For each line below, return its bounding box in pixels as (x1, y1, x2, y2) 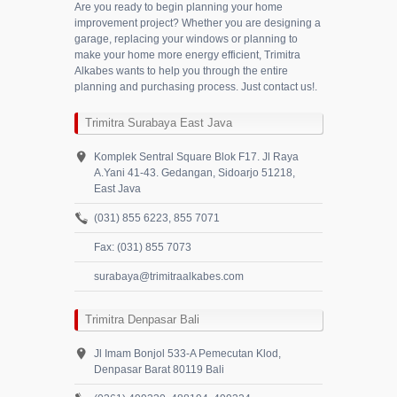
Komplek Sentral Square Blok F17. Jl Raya (94, 151, 299, 163)
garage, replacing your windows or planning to (74, 33, 298, 45)
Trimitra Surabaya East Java (85, 116, 232, 129)
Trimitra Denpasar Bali (85, 313, 199, 326)
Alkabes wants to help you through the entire (74, 65, 288, 77)
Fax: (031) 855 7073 (94, 241, 191, 253)
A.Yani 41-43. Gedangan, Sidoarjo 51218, (94, 167, 295, 179)
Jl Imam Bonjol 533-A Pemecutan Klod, (94, 347, 281, 360)
